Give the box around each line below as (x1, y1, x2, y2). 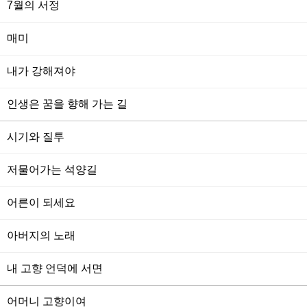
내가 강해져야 (7, 65, 75, 77)
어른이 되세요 (7, 197, 75, 208)
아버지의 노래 (7, 230, 75, 241)
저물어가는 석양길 (7, 164, 97, 175)
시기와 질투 (7, 131, 64, 143)
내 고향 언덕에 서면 (7, 262, 103, 274)
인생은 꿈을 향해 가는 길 (7, 98, 127, 110)
